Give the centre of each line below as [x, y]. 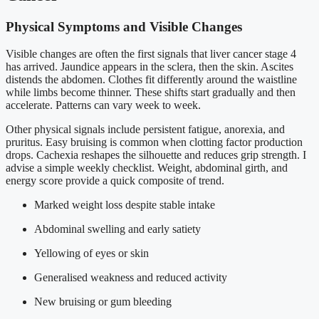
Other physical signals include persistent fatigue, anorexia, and [145, 130]
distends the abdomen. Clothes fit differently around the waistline [151, 80]
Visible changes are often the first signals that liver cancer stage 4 [151, 54]
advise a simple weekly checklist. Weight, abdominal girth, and [147, 168]
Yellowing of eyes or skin [91, 253]
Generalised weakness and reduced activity [131, 278]
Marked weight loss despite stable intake [125, 205]
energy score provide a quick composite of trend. [115, 181]
